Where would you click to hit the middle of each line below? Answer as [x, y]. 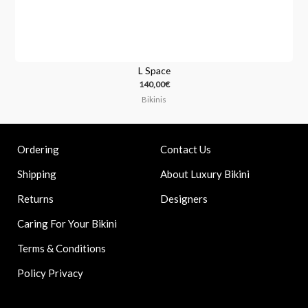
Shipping [37, 174]
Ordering [38, 150]
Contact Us [186, 149]
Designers [184, 198]
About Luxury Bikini [205, 174]
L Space [154, 71]
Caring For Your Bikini [67, 224]
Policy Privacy [51, 273]
